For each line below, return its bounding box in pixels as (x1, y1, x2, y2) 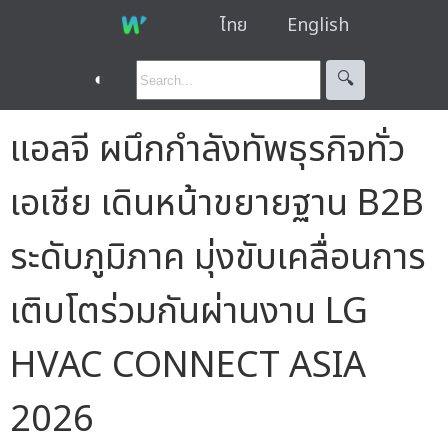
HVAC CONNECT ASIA (10, 338, 366, 393)
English (286, 11, 349, 39)
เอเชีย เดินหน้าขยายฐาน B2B (10, 176, 424, 231)
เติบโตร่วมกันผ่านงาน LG (10, 284, 368, 339)
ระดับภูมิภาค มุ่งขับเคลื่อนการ (10, 230, 426, 285)
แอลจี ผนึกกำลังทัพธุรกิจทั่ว (10, 122, 405, 177)
